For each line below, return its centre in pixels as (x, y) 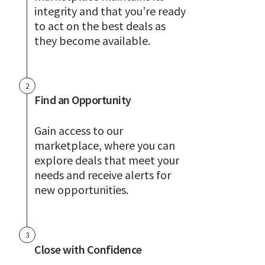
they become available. (92, 40)
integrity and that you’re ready (110, 11)
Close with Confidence (88, 249)
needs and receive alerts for (103, 175)
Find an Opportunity (83, 100)
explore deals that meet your (107, 160)
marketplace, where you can (105, 146)
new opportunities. (81, 190)
